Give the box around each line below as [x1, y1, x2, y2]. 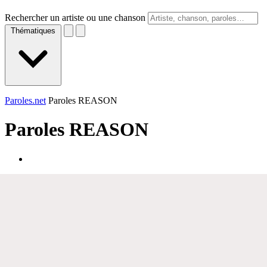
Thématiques [11, 26, 55, 35]
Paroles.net [5, 95, 46, 105]
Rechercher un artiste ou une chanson [5, 13, 145, 23]
